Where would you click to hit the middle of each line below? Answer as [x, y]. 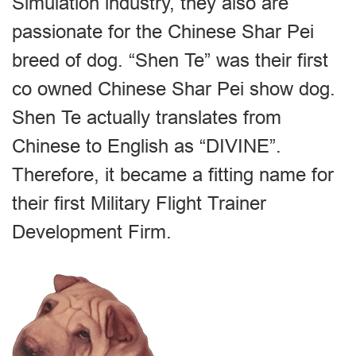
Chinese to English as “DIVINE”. [147, 145]
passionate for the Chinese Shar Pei [163, 31]
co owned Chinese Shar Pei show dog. [174, 88]
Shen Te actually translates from [147, 117]
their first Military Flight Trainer [139, 203]
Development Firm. [92, 231]
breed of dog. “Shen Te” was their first [170, 60]
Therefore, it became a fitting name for [173, 174]
